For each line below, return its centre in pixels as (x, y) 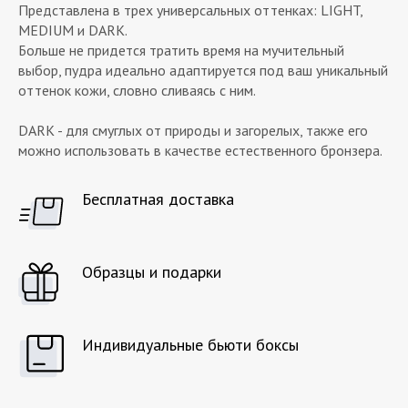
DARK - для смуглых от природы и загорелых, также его (193, 130)
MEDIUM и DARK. (73, 30)
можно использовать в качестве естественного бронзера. (200, 150)
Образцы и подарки (152, 272)
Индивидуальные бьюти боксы (190, 345)
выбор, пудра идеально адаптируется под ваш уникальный (203, 70)
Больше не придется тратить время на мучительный (181, 50)
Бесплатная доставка (158, 199)
